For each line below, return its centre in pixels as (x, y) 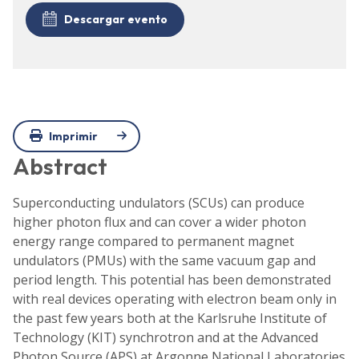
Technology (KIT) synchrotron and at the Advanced (165, 338)
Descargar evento (116, 19)
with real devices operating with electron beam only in (175, 299)
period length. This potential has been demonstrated (172, 280)
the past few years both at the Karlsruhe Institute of (170, 319)
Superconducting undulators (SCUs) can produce (159, 203)
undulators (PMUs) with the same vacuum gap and (164, 261)
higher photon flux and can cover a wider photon (159, 222)
